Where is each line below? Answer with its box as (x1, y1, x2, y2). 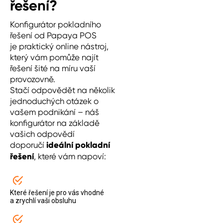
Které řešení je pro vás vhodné (10, 189, 104, 197)
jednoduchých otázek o (10, 96, 99, 106)
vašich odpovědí (10, 129, 75, 139)
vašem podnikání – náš (10, 107, 99, 117)
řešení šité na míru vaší (10, 63, 96, 73)
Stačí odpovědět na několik (10, 85, 115, 95)
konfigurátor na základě (10, 118, 100, 128)
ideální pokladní (46, 140, 110, 150)
